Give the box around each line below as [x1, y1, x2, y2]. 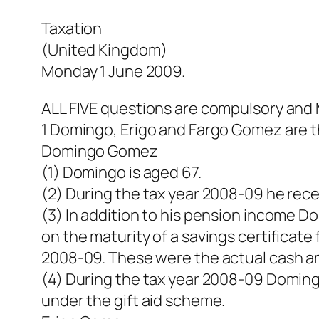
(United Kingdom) [41, 39, 167, 61]
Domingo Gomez [41, 140, 158, 162]
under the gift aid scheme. [41, 290, 226, 312]
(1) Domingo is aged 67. [41, 162, 202, 184]
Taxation [41, 18, 103, 40]
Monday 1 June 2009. [41, 61, 186, 83]
